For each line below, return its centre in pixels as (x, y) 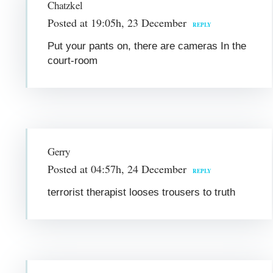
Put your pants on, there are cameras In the (147, 46)
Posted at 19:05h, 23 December (117, 22)
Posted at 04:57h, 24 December (117, 168)
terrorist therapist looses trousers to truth (142, 192)
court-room (73, 60)
